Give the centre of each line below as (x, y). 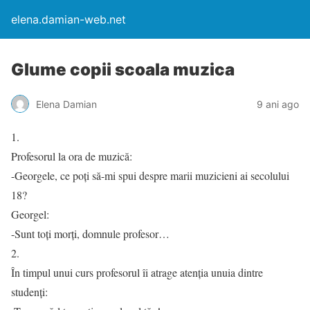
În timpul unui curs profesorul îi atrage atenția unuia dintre (137, 272)
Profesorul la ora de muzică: (72, 156)
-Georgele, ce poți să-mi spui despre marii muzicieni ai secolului (150, 175)
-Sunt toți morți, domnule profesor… (90, 234)
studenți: (29, 292)
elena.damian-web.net (69, 19)
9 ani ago (278, 104)
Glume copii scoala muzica (123, 70)
